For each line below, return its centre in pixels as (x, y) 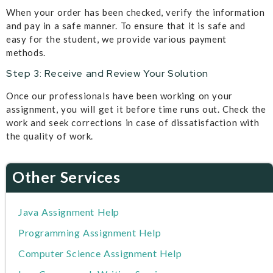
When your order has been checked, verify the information (136, 12)
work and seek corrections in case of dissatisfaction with (133, 123)
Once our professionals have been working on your (119, 96)
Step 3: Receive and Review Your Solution (107, 74)
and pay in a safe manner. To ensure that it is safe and (126, 25)
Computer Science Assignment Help (100, 253)
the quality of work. (50, 136)
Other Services (66, 177)
